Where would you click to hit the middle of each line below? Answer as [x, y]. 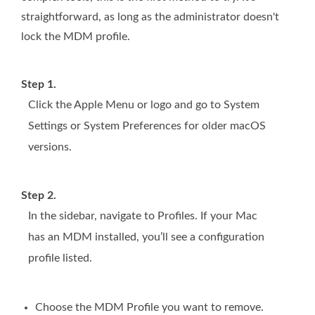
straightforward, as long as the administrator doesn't [150, 17]
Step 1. [39, 85]
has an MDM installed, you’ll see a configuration [146, 237]
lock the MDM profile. [76, 37]
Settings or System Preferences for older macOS [147, 126]
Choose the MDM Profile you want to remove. [149, 308]
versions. [50, 147]
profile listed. [60, 258]
